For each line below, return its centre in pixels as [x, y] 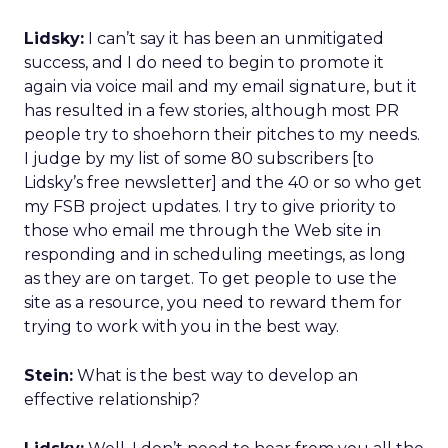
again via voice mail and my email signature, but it [220, 86]
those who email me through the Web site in [202, 230]
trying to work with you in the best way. [181, 326]
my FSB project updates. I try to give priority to [210, 206]
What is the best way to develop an [215, 375]
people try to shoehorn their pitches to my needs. [222, 134]
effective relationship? [112, 399]
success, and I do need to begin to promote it [204, 62]
